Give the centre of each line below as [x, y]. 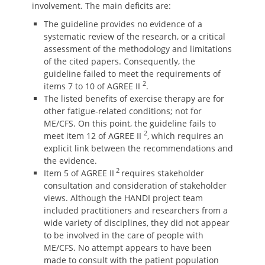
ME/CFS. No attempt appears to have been [128, 248]
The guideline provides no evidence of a [123, 24]
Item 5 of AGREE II [79, 173]
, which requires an [185, 136]
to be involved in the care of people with [124, 235]
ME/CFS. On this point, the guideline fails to [130, 123]
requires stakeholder [163, 173]
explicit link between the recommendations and [138, 148]
